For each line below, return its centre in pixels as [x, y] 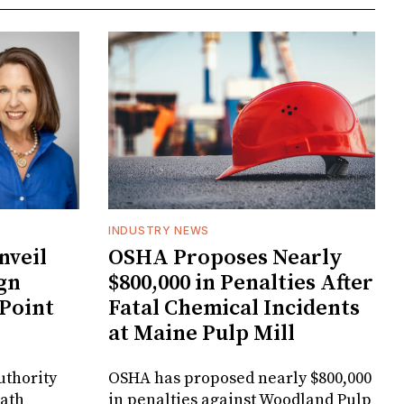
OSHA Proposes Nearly [225, 258]
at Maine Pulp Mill [202, 334]
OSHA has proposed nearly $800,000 [240, 379]
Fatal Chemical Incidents [234, 309]
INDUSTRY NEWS [159, 231]
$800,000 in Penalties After [241, 284]
